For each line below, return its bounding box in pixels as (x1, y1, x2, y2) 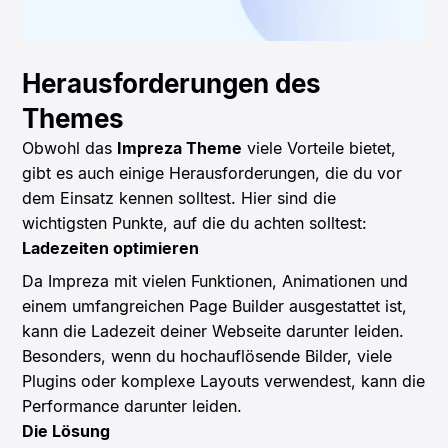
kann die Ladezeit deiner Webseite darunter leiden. (22, 321, 405, 342)
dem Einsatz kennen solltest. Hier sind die (22, 188, 337, 209)
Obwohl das (22, 138, 118, 159)
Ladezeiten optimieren (22, 238, 200, 259)
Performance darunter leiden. (22, 396, 243, 417)
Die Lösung (22, 421, 111, 442)
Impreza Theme (117, 138, 243, 159)
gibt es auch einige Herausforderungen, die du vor (22, 163, 403, 184)
